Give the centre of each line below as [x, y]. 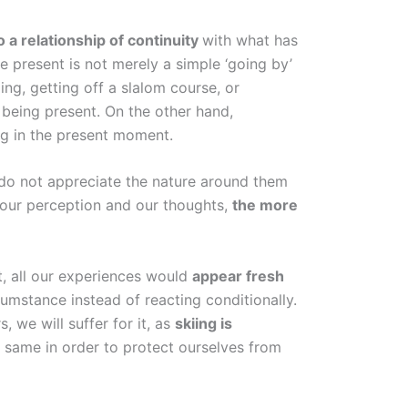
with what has [250, 40]
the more [265, 205]
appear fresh [238, 275]
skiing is [204, 323]
